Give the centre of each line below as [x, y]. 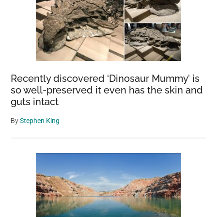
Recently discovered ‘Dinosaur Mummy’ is [105, 78]
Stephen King [40, 120]
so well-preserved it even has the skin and [107, 90]
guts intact [35, 101]
